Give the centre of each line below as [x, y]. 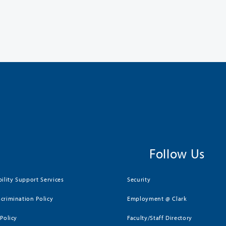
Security [139, 179]
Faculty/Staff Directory [160, 217]
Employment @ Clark [157, 198]
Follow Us [177, 153]
